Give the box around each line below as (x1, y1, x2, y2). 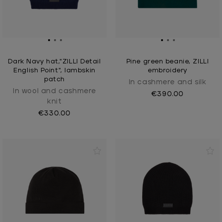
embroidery (148, 67, 187, 74)
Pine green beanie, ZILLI (126, 58, 209, 65)
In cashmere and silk (128, 79, 207, 86)
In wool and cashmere (12, 88, 96, 95)
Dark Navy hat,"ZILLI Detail (8, 58, 101, 65)
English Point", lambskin (13, 67, 96, 74)
